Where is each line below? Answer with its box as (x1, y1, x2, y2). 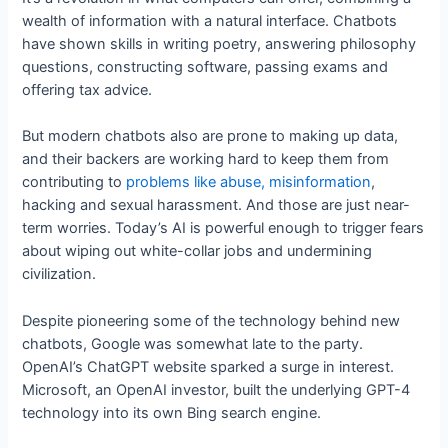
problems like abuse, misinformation (126, 173, 372, 192)
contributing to (22, 173, 127, 192)
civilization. (22, 265, 97, 284)
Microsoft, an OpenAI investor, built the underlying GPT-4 (22, 380, 411, 399)
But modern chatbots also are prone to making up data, (22, 127, 399, 146)
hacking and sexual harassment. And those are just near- (22, 196, 411, 215)
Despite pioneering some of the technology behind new (22, 311, 401, 330)
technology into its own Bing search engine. (22, 403, 322, 422)
